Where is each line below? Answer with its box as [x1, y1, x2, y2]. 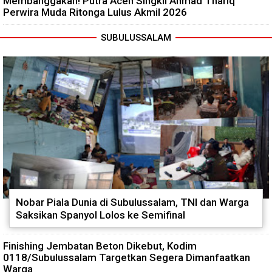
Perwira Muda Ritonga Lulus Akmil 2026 [3, 5, 187, 18]
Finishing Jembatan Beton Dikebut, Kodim [3, 239, 197, 252]
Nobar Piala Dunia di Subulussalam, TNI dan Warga [16, 195, 249, 208]
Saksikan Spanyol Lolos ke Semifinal [16, 208, 185, 221]
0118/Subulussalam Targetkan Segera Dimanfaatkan [3, 251, 250, 263]
